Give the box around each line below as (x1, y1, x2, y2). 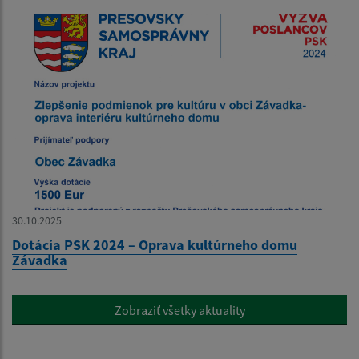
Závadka (12, 250, 67, 269)
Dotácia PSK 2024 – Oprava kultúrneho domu (12, 235, 297, 254)
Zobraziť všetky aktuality (114, 301, 245, 318)
